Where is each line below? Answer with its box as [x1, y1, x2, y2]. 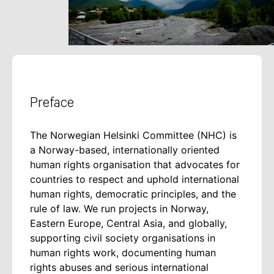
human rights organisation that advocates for [30, 158, 240, 171]
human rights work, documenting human [30, 246, 216, 259]
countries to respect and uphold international [30, 173, 239, 186]
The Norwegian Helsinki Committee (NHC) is [30, 129, 237, 142]
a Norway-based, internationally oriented [30, 144, 220, 157]
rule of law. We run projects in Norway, [30, 202, 209, 215]
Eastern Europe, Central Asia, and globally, [30, 217, 227, 230]
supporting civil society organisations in [30, 232, 215, 245]
